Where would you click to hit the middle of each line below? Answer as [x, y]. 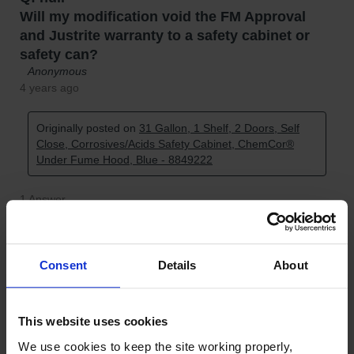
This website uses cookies [93, 322]
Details [177, 265]
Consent [63, 265]
